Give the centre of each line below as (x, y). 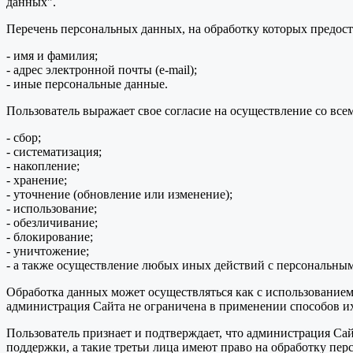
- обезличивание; (52, 223)
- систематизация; (54, 152)
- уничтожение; (48, 251)
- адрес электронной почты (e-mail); (102, 70)
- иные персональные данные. (87, 84)
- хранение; (37, 180)
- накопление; (43, 166)
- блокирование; (50, 237)
